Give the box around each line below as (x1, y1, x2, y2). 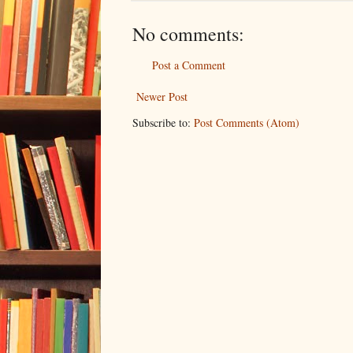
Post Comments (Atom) (194, 115, 299, 131)
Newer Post (136, 89, 188, 105)
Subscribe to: (132, 115, 194, 131)
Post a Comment (152, 58, 225, 73)
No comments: (132, 21, 244, 47)
